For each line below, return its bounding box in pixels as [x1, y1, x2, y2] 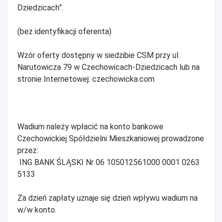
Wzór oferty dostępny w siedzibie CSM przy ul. [17, 51, 180, 60]
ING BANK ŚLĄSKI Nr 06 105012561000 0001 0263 [17, 158, 200, 167]
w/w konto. [17, 205, 56, 215]
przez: [17, 146, 38, 156]
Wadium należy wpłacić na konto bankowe [17, 122, 164, 132]
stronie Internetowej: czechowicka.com [17, 74, 155, 84]
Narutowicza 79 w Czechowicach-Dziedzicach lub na [17, 62, 200, 72]
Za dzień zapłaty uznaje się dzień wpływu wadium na [17, 193, 198, 203]
